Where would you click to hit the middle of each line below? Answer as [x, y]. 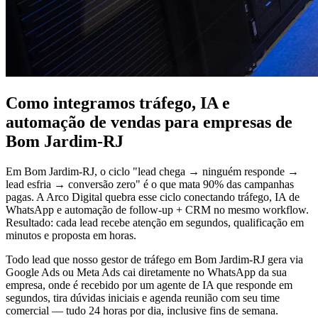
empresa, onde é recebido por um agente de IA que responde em [149, 285]
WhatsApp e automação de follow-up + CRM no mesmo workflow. [157, 210]
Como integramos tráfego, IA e [118, 103]
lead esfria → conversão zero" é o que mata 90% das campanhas [150, 185]
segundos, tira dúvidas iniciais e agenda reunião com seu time [143, 298]
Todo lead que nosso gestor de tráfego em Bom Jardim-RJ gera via [154, 260]
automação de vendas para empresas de [149, 122]
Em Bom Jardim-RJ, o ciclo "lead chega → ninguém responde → [152, 172]
